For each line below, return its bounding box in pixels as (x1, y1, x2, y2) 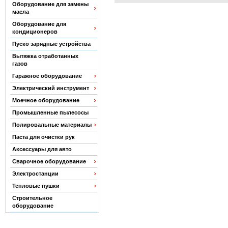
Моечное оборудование (12, 97, 80, 103)
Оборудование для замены (12, 1, 89, 7)
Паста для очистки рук (12, 134, 75, 140)
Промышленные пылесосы (12, 109, 89, 116)
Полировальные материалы (12, 122, 92, 128)
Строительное (12, 195, 53, 201)
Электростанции (12, 170, 59, 177)
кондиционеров (12, 28, 58, 35)
